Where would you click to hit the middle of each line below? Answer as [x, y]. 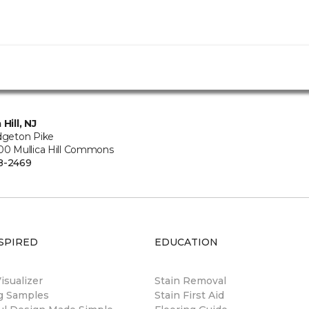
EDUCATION [186, 242]
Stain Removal [190, 281]
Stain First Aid [189, 295]
